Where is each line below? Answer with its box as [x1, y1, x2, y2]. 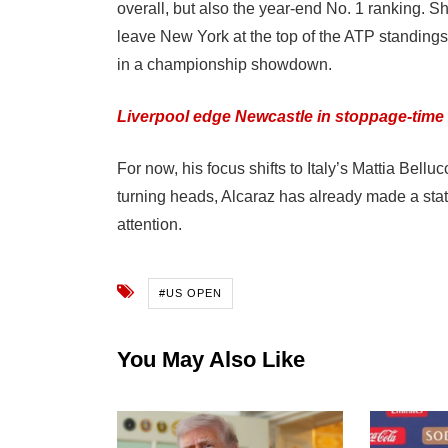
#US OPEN [159, 287, 222, 300]
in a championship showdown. [117, 56, 332, 74]
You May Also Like [117, 347, 305, 373]
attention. [117, 216, 182, 234]
